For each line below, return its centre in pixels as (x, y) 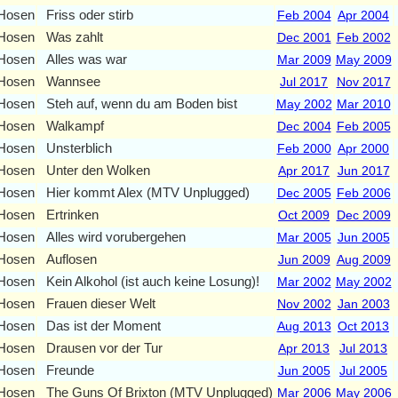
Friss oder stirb (89, 14)
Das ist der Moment (103, 325)
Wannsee (73, 81)
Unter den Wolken (98, 170)
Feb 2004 (304, 15)
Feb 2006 (363, 192)
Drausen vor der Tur (104, 347)
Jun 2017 (363, 170)
